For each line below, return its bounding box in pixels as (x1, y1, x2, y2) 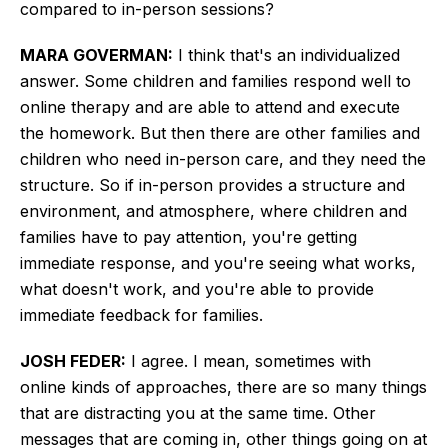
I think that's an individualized (173, 44, 400, 65)
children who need (20, 148, 161, 169)
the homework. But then (20, 122, 210, 143)
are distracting (54, 402, 166, 423)
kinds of (71, 376, 131, 397)
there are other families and (210, 122, 420, 143)
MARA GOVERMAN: (20, 44, 173, 65)
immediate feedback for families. (20, 304, 268, 325)
